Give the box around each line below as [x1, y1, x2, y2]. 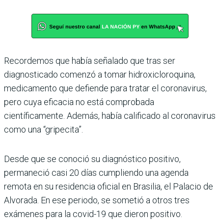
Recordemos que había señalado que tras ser [4, 55, 175, 66]
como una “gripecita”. [4, 124, 83, 135]
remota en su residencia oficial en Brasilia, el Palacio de [4, 181, 213, 192]
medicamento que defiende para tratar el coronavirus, [4, 82, 207, 93]
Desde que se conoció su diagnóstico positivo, [4, 153, 181, 164]
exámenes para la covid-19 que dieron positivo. [4, 208, 182, 219]
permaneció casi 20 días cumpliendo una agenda [4, 167, 189, 178]
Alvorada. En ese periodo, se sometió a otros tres [4, 194, 190, 205]
